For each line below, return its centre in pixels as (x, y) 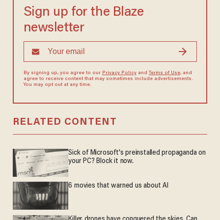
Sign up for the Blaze (83, 13)
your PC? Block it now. (101, 162)
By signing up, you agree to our (63, 73)
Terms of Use (164, 73)
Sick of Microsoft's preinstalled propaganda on (137, 153)
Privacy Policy (119, 73)
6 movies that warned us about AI (118, 186)
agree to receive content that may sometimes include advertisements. (108, 79)
